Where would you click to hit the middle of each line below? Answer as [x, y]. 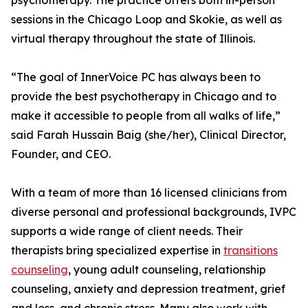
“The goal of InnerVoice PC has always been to [136, 77]
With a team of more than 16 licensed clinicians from [149, 193]
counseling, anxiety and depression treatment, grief [148, 289]
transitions [251, 251]
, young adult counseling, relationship [167, 270]
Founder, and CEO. [61, 154]
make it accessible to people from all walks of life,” [146, 116]
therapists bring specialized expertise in [117, 251]
